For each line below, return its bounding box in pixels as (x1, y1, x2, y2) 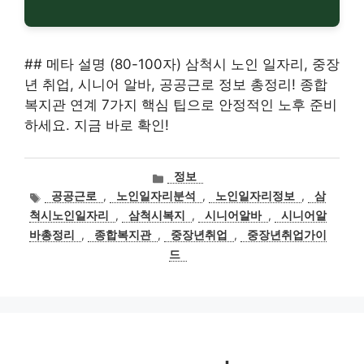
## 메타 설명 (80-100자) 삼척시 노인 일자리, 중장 (24, 56, 340, 72)
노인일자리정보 (215, 189, 296, 203)
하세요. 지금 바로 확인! (24, 117, 169, 133)
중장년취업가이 (247, 228, 327, 242)
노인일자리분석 (116, 189, 197, 203)
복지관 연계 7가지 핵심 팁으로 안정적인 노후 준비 (24, 97, 337, 113)
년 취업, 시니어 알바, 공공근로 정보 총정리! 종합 (24, 76, 327, 93)
